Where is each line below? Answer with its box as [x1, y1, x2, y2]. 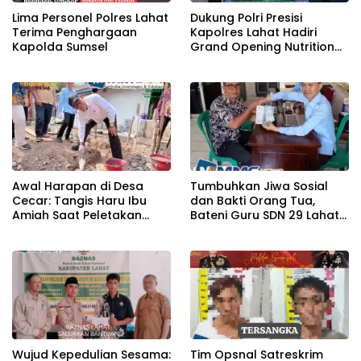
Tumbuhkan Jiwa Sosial [190, 177, 328, 194]
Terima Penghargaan [12, 23, 137, 40]
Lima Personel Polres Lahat [12, 9, 168, 26]
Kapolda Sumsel [12, 38, 108, 55]
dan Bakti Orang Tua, [190, 192, 315, 209]
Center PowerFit [190, 52, 283, 69]
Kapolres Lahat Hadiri [190, 23, 317, 40]
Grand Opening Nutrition [190, 38, 334, 55]
